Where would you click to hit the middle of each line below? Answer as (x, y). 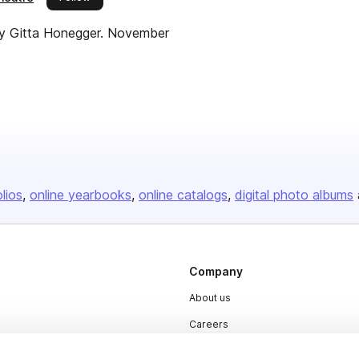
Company (216, 271)
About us (210, 298)
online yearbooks (81, 195)
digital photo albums (294, 195)
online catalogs (183, 195)
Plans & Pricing (224, 351)
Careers (209, 324)
